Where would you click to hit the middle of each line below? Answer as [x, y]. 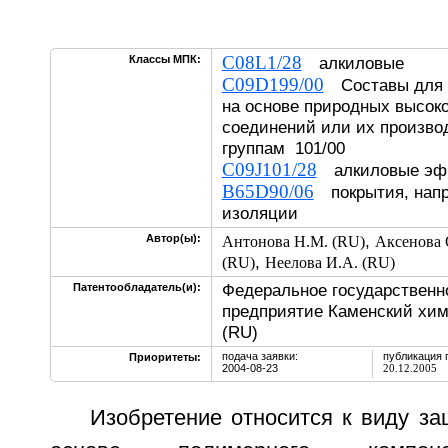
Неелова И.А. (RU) [329, 262]
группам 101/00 [283, 148]
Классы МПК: [164, 59]
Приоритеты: [164, 357]
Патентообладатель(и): [136, 287]
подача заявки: [259, 356]
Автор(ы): [173, 238]
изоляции [259, 213]
